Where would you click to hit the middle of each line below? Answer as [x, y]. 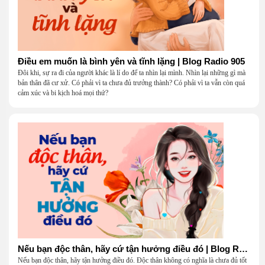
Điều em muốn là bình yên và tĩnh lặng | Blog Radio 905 [131, 62]
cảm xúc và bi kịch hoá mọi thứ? [63, 93]
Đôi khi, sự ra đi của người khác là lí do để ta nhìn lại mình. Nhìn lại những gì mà [132, 73]
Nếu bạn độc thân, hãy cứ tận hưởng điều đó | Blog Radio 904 [243, 249]
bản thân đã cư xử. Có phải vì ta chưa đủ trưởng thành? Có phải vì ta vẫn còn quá [131, 83]
